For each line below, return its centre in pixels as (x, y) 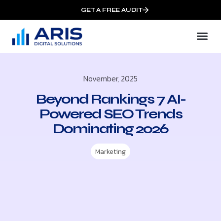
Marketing (110, 151)
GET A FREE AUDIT (112, 10)
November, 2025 (110, 78)
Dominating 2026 (110, 129)
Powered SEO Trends (110, 114)
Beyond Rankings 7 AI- (110, 99)
